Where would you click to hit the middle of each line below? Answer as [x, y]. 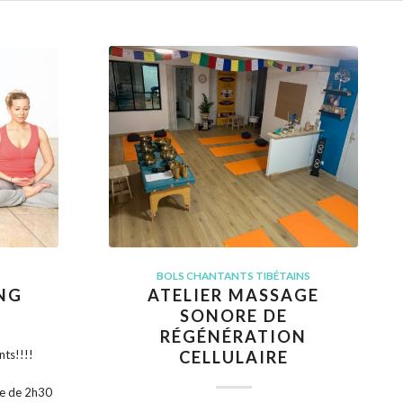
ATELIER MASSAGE [234, 295]
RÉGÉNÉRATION [234, 336]
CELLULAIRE [233, 357]
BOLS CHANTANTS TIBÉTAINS [234, 275]
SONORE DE [233, 315]
